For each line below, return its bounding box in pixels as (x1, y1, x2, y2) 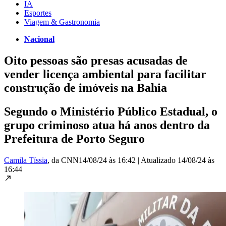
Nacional (24, 34, 54, 43)
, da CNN (47, 155, 79, 164)
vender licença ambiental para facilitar (4, 67, 206, 81)
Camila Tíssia (4, 155, 47, 164)
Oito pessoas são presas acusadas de (4, 53, 188, 67)
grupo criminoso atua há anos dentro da (4, 118, 210, 132)
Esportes (24, 8, 51, 17)
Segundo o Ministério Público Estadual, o (4, 104, 217, 118)
